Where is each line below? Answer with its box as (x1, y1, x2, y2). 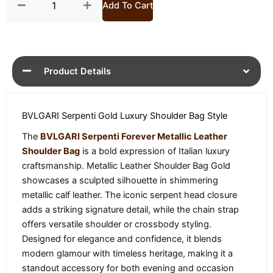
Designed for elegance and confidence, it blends (22, 233, 222, 245)
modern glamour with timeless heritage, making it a (22, 248, 233, 260)
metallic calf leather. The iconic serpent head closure (22, 190, 237, 201)
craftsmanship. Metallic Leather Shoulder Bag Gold (22, 160, 230, 172)
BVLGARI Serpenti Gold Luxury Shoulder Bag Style (22, 110, 227, 122)
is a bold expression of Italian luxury (80, 146, 230, 157)
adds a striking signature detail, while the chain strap (22, 204, 239, 216)
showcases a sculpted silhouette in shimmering (22, 175, 218, 186)
